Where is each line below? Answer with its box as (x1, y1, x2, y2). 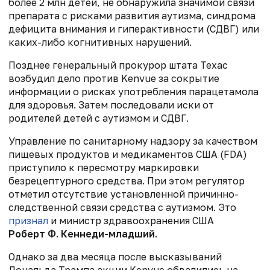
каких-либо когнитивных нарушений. (8, 36, 192, 48)
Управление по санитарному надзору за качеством (8, 134, 257, 147)
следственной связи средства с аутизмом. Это (8, 201, 236, 213)
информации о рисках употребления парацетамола (8, 85, 259, 98)
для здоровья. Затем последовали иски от (8, 98, 214, 111)
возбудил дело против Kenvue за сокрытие (8, 72, 219, 84)
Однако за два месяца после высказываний (8, 250, 222, 263)
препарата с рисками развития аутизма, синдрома (8, 9, 256, 22)
